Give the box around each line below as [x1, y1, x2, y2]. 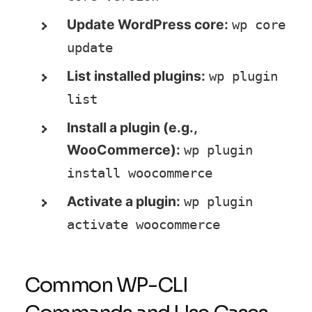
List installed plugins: [67, 67, 206, 84]
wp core [232, 16, 286, 33]
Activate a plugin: [67, 192, 181, 210]
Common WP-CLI [24, 272, 188, 297]
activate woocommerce [67, 216, 221, 233]
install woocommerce [67, 164, 213, 181]
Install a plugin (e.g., [67, 118, 198, 136]
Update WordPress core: [67, 15, 229, 33]
